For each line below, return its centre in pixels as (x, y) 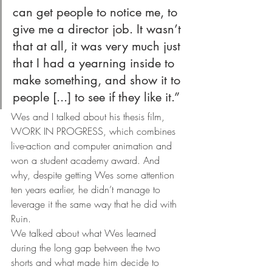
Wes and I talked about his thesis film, (89, 117)
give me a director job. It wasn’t (99, 29)
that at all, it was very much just (98, 46)
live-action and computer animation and (93, 146)
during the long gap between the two (87, 248)
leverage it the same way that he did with (95, 204)
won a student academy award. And (87, 160)
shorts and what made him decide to (87, 262)
